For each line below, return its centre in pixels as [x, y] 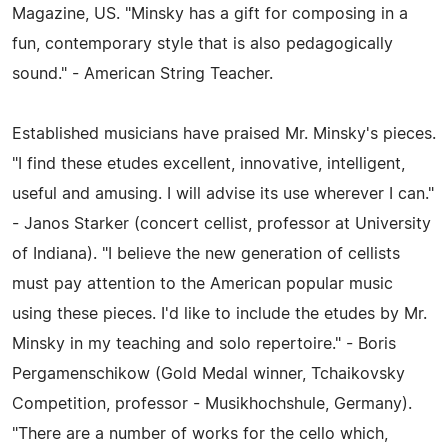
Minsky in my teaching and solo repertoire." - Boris [204, 344]
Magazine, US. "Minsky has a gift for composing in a [210, 14]
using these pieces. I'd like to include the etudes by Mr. [219, 314]
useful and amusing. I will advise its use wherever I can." [223, 194]
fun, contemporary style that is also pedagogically [202, 44]
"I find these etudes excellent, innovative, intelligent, [208, 164]
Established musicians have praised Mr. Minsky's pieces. [224, 134]
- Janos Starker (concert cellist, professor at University [221, 224]
